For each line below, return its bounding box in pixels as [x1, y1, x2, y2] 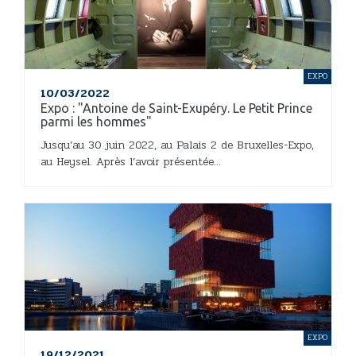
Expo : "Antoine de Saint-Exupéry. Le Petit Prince [41, 100, 312, 115]
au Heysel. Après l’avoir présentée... [41, 153, 221, 170]
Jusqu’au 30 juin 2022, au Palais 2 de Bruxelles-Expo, [41, 136, 314, 153]
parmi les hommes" [41, 114, 152, 129]
